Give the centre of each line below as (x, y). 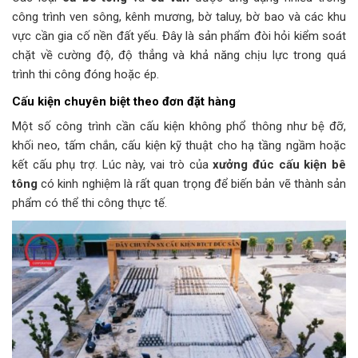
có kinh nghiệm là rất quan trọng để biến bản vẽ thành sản (192, 184)
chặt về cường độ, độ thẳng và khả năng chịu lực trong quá (179, 55)
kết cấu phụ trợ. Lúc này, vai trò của (113, 165)
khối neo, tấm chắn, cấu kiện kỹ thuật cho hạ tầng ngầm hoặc (179, 146)
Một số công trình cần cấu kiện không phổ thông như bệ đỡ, (179, 127)
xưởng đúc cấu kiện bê (280, 165)
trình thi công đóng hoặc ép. (86, 74)
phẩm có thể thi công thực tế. (89, 203)
